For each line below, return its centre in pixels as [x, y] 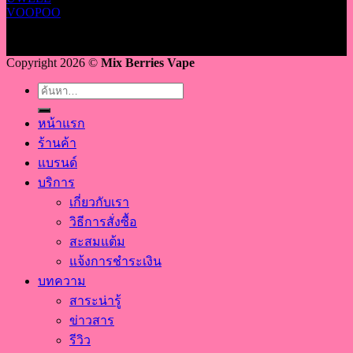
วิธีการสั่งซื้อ [103, 222]
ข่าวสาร [92, 321]
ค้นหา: [55, 92]
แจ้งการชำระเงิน [115, 262]
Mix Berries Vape [148, 63]
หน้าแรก [61, 124]
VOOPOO [33, 13]
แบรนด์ [58, 163]
